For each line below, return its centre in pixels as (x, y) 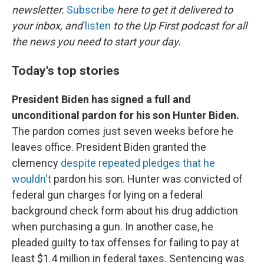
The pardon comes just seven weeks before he (123, 131)
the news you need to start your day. (96, 42)
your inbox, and (48, 26)
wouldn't (32, 179)
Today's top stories (66, 70)
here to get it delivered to (174, 10)
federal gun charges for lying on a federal (107, 195)
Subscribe (90, 10)
